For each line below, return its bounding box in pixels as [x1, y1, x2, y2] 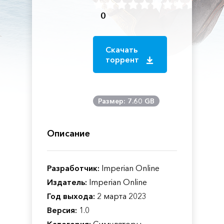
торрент [105, 54, 141, 64]
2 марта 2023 [95, 191, 146, 201]
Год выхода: [47, 191, 95, 201]
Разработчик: [47, 163, 99, 173]
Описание [47, 128, 90, 139]
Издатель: [47, 177, 87, 187]
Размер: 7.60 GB [98, 96, 155, 105]
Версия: [47, 205, 77, 215]
